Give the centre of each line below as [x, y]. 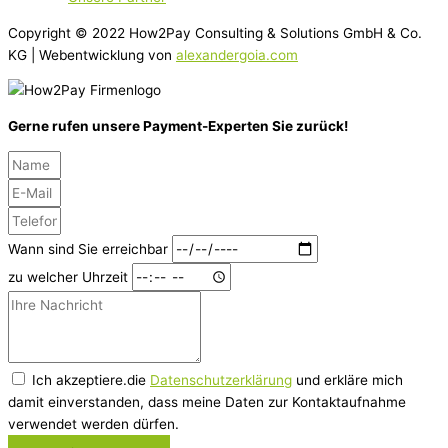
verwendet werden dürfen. [93, 423]
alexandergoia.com [237, 54]
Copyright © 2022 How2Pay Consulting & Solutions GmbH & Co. [215, 32]
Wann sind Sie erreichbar [90, 248]
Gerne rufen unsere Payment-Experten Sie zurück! [178, 125]
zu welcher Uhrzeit [70, 276]
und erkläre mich [347, 379]
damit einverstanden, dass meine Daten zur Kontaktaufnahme [207, 401]
